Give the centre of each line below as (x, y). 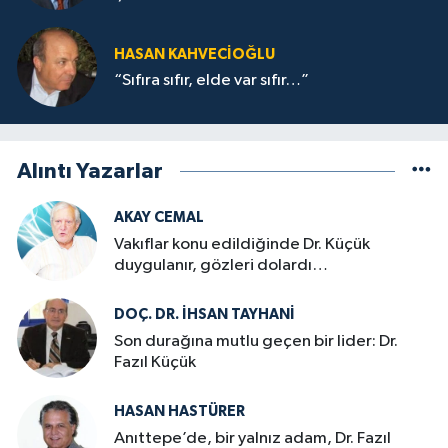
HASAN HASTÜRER (179, 412)
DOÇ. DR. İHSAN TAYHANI (204, 315)
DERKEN (144, 15)
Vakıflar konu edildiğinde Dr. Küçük (242, 244)
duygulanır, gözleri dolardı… (221, 265)
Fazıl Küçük (155, 362)
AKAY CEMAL (159, 218)
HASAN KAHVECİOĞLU (194, 54)
